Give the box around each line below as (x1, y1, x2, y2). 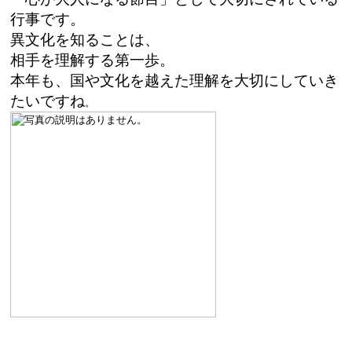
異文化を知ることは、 (10, 31, 160, 49)
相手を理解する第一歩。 (10, 52, 175, 69)
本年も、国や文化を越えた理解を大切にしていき (10, 72, 339, 90)
